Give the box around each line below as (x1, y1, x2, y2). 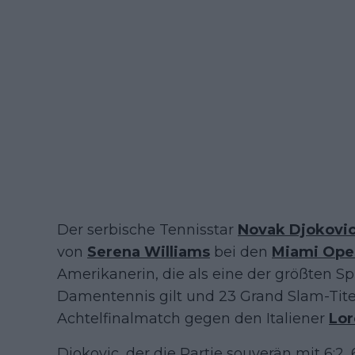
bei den (210, 243, 272, 261)
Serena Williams (87, 243, 210, 261)
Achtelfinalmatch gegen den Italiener (57, 310, 329, 328)
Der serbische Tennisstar (57, 221, 238, 239)
